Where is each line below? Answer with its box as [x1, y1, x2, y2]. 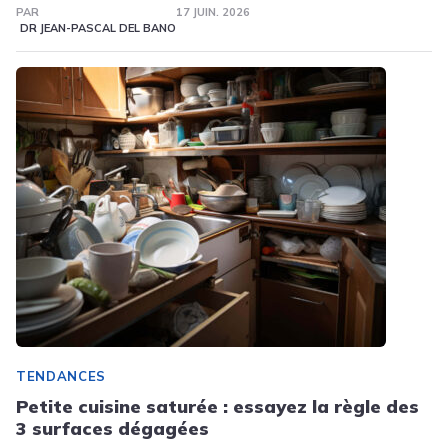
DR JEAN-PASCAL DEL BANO [19, 21, 176, 35]
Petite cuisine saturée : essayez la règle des [16, 395, 419, 418]
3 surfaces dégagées [16, 417, 209, 440]
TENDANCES [16, 368, 106, 384]
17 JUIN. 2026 [175, 5, 250, 19]
